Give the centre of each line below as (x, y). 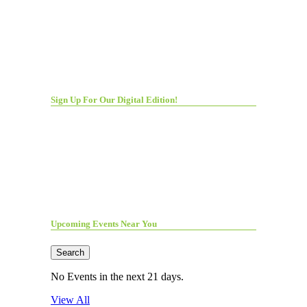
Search (70, 253)
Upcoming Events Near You (104, 223)
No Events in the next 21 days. (117, 277)
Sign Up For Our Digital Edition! (114, 99)
